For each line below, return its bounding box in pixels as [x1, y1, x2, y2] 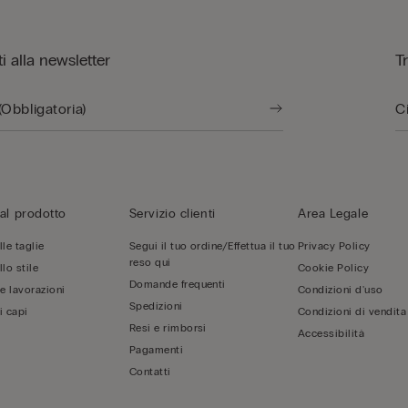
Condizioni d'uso [298, 283, 383, 296]
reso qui [128, 256, 171, 269]
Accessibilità [298, 327, 365, 340]
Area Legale [298, 206, 369, 221]
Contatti [128, 365, 171, 378]
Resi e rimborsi [128, 321, 207, 334]
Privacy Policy [298, 240, 371, 252]
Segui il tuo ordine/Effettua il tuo [128, 240, 296, 252]
